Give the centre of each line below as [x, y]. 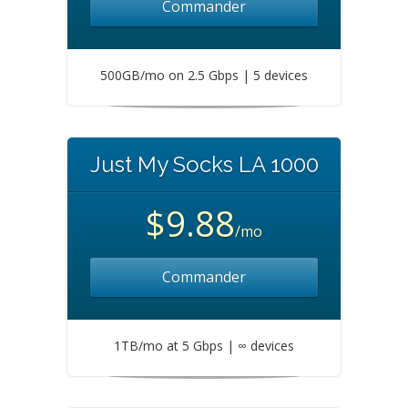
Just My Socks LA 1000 [204, 164]
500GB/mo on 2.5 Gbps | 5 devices [204, 75]
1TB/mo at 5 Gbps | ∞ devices [204, 346]
